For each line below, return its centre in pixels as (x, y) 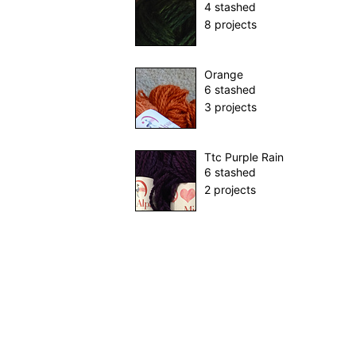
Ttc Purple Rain (244, 157)
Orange (223, 75)
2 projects (230, 190)
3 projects (230, 107)
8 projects (230, 25)
